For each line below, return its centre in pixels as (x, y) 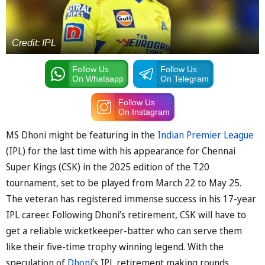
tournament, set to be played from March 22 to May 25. (124, 182)
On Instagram (144, 112)
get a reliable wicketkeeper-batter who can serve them (124, 230)
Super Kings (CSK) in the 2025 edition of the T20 (108, 167)
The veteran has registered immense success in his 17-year (131, 198)
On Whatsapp (98, 78)
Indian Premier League (206, 135)
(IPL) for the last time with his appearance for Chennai (121, 151)
